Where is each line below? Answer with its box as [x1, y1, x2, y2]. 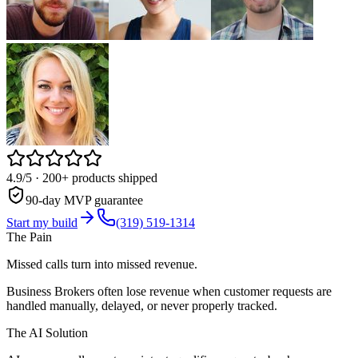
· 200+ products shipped [32, 170, 157, 185]
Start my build [6, 215, 78, 229]
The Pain [6, 229, 52, 244]
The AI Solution [6, 325, 88, 340]
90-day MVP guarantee [26, 193, 143, 207]
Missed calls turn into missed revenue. [6, 257, 197, 271]
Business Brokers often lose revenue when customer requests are [6, 284, 332, 298]
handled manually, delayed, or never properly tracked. [6, 298, 277, 312]
